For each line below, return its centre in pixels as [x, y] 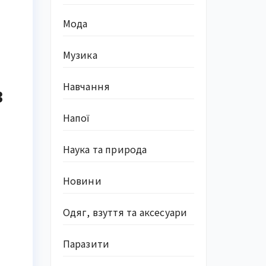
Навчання [86, 86]
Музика [80, 55]
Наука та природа [105, 149]
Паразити [86, 243]
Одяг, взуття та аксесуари [125, 212]
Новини [82, 180]
